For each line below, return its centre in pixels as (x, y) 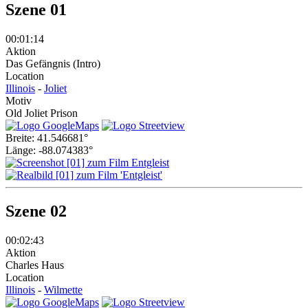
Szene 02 (36, 211)
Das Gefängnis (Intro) (53, 63)
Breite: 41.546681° (47, 137)
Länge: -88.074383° (49, 150)
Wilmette (63, 289)
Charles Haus (35, 265)
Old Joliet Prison (42, 113)
